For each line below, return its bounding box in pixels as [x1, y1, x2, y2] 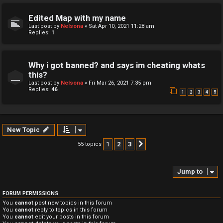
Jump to [177, 167, 203, 175]
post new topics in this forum [33, 199, 112, 206]
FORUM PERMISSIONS [2, 190, 58, 197]
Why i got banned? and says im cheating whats [28, 61, 205, 71]
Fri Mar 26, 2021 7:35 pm [89, 80, 151, 87]
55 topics [77, 140, 103, 147]
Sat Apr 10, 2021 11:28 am [89, 23, 154, 30]
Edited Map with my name [28, 13, 126, 23]
